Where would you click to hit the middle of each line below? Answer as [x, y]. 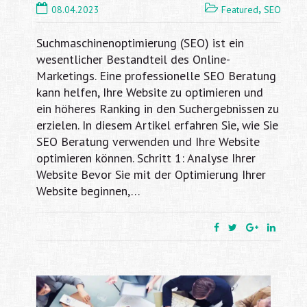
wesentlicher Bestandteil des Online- [133, 60]
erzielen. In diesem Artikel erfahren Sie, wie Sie [157, 125]
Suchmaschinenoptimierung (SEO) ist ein [140, 43]
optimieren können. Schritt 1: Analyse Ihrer [146, 158]
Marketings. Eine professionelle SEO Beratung [156, 76]
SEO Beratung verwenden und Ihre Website [148, 142]
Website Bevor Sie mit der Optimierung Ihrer [151, 175]
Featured [240, 9]
